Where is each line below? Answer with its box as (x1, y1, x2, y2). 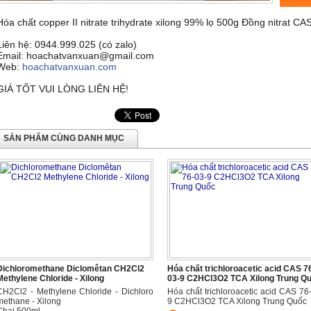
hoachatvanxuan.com (22, 61, 117, 72)
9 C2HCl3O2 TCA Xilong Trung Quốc (167, 296, 307, 306)
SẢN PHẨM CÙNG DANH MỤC (3, 133, 124, 143)
